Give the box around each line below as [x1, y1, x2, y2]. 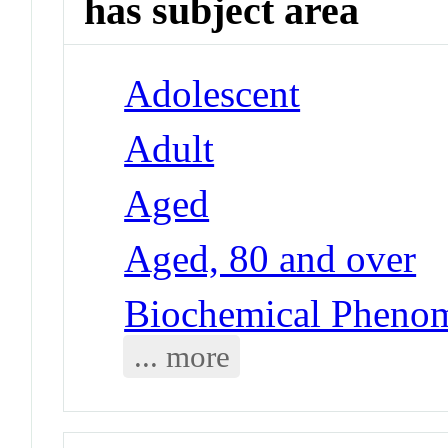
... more [133, 338, 230, 374]
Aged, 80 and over [124, 236, 417, 280]
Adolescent [124, 71, 301, 115]
